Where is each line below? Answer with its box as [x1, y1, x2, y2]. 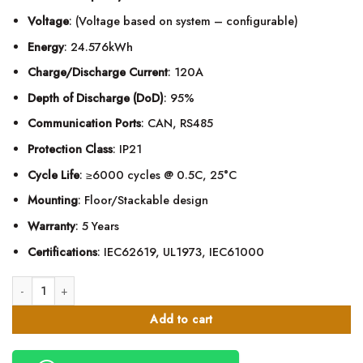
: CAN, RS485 [140, 115, 213, 132]
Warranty [27, 217, 75, 234]
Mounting [27, 192, 78, 209]
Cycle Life [27, 166, 79, 183]
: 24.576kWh [63, 38, 133, 55]
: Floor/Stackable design [77, 192, 208, 209]
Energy [27, 38, 64, 55]
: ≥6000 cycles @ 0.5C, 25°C [79, 166, 237, 183]
